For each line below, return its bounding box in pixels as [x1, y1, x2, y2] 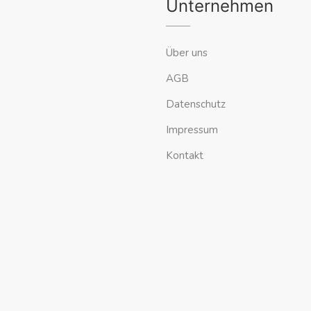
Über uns [166, 46, 208, 60]
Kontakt [166, 149, 206, 163]
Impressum [166, 123, 221, 137]
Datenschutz [166, 97, 226, 112]
